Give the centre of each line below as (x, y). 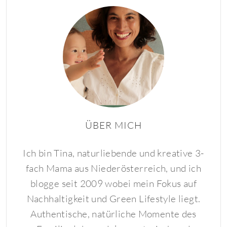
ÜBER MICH (113, 125)
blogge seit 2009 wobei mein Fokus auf (113, 183)
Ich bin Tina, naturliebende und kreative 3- (113, 153)
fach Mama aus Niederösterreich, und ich (113, 168)
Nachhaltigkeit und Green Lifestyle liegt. (113, 199)
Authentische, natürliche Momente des (113, 214)
